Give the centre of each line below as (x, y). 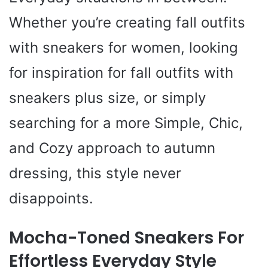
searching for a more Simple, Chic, (126, 123)
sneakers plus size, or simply (107, 98)
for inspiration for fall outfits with (121, 72)
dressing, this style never (95, 173)
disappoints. (51, 198)
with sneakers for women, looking (124, 47)
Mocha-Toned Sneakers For (127, 237)
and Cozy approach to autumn (112, 148)
